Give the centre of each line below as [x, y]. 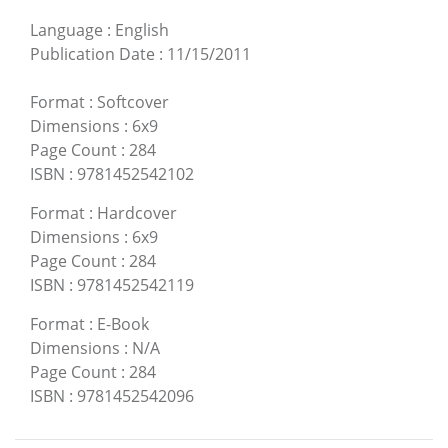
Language [66, 30]
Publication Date [92, 54]
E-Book [123, 324]
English [142, 30]
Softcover [133, 102]
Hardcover [137, 213]
